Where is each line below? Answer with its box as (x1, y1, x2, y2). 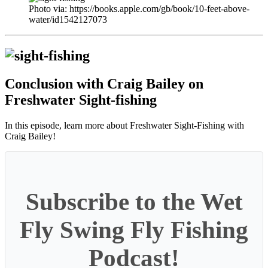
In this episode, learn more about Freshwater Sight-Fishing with (5, 120, 244, 130)
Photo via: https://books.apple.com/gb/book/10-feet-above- (29, 4, 249, 14)
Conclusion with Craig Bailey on (5, 76, 203, 92)
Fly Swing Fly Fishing (20, 217, 248, 244)
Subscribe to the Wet (25, 188, 243, 216)
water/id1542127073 (29, 14, 107, 25)
